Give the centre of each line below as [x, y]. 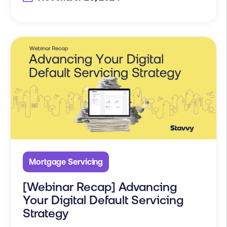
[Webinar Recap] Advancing [100, 187]
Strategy [46, 213]
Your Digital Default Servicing [103, 200]
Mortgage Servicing [66, 162]
